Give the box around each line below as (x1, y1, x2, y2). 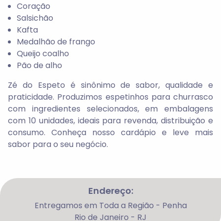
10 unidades (28, 114, 74, 126)
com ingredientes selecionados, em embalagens (8, 103, 213, 114)
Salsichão (16, 12, 53, 24)
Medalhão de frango (16, 36, 95, 47)
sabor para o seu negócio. (8, 138, 108, 150)
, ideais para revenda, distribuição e (73, 114, 214, 126)
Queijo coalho (16, 47, 69, 59)
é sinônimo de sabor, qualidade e (65, 79, 213, 91)
